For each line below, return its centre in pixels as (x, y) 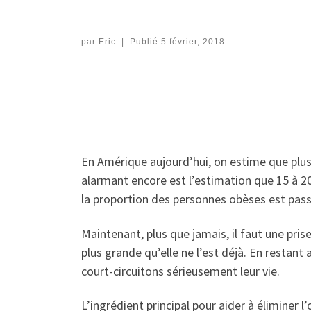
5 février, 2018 (193, 41)
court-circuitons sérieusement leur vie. (180, 271)
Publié (145, 41)
